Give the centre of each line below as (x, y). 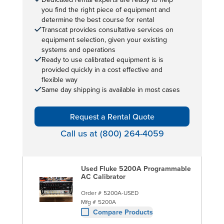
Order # (91, 192)
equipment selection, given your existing (104, 39)
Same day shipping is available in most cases (110, 89)
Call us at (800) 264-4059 (112, 133)
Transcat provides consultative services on (107, 29)
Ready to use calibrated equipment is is (102, 59)
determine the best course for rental (97, 19)
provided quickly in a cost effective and (102, 69)
